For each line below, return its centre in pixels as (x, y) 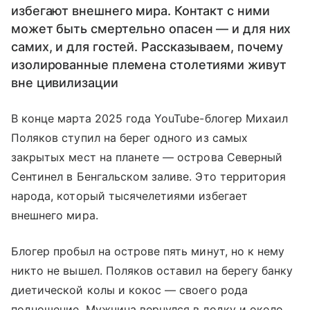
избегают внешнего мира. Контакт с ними (140, 11)
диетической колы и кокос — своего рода (129, 290)
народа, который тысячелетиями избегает (129, 196)
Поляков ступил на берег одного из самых (129, 138)
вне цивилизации (65, 83)
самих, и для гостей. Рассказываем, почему (147, 47)
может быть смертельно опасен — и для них (151, 29)
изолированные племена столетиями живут (149, 65)
